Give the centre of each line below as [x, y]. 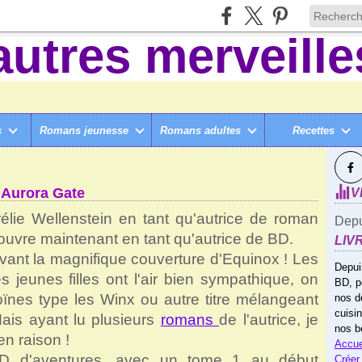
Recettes [313, 130]
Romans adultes [201, 130]
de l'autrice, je [269, 320]
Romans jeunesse [84, 130]
